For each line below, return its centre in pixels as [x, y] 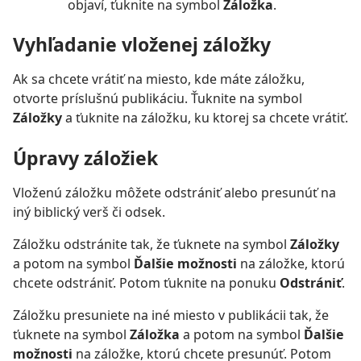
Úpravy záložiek [85, 158]
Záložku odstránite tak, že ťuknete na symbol [151, 244]
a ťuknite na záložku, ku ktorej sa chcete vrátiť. [205, 118]
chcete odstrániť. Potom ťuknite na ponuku [146, 282]
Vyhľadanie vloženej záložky [142, 45]
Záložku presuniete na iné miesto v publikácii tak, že [171, 315]
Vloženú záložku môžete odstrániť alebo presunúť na [174, 192]
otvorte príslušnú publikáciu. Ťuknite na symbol [158, 99]
